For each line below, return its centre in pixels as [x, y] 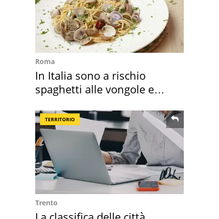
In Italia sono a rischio [90, 75]
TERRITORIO [60, 119]
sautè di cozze [70, 102]
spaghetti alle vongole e [95, 89]
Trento [46, 202]
